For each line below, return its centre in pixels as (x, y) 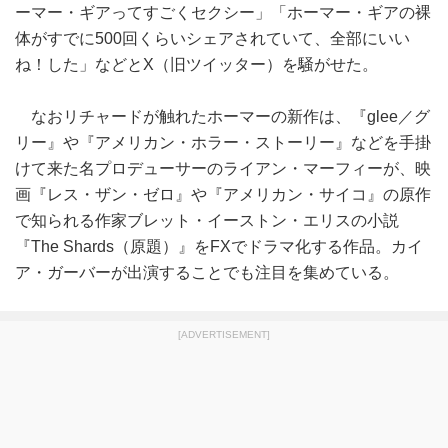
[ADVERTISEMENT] (224, 334)
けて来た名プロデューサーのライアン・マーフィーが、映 (223, 168)
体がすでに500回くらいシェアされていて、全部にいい (212, 38)
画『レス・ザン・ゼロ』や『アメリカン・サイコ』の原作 (223, 194)
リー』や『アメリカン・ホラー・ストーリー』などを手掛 (223, 142)
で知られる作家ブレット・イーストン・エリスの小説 (207, 220)
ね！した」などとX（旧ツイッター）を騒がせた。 (196, 64)
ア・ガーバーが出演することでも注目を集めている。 (207, 272)
